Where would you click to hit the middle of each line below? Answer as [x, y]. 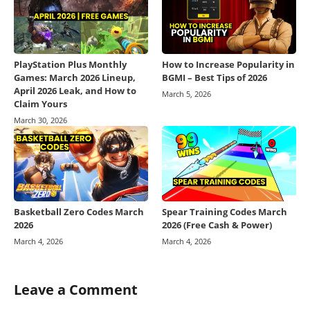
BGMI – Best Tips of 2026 [215, 78]
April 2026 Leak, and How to [75, 91]
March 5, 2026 [186, 94]
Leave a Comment [76, 290]
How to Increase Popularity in [228, 65]
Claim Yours [40, 104]
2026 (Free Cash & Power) [217, 225]
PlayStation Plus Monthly [70, 65]
